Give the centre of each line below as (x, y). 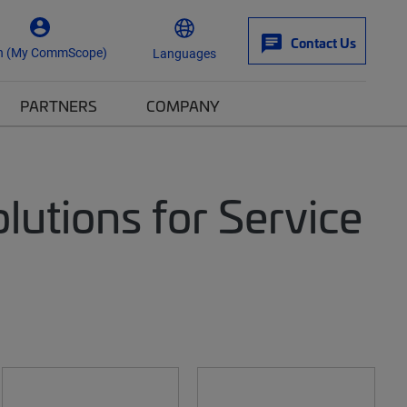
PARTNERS (59, 105)
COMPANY (183, 105)
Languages (184, 53)
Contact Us (323, 43)
